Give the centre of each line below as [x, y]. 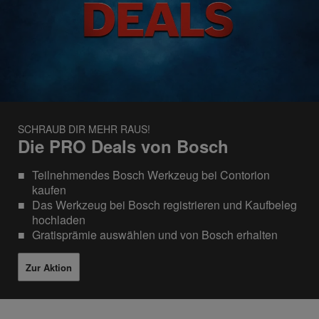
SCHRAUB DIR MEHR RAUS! [84, 129]
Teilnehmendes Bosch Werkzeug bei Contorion [151, 175]
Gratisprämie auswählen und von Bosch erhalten [155, 235]
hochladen [59, 220]
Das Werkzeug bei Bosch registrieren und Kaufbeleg [164, 205]
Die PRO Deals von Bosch [123, 146]
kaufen [49, 190]
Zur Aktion [49, 267]
